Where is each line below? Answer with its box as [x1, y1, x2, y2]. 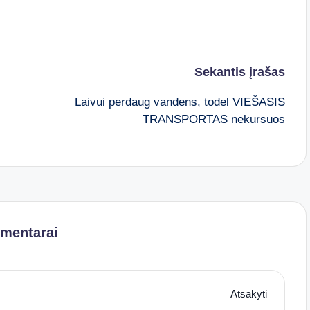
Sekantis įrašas [194, 64, 285, 79]
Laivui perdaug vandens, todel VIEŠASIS [74, 95, 285, 109]
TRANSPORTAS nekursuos [142, 112, 285, 126]
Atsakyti [230, 288, 267, 300]
